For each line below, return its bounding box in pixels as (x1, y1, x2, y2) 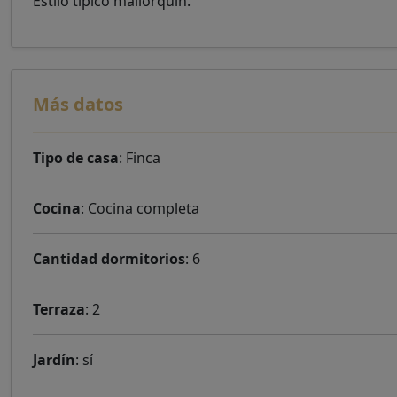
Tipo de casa (33, 148, 119, 167)
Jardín (33, 350, 75, 370)
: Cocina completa (81, 198, 199, 218)
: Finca (119, 148, 160, 167)
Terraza (33, 300, 85, 319)
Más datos (33, 92, 123, 116)
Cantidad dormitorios (33, 249, 185, 269)
